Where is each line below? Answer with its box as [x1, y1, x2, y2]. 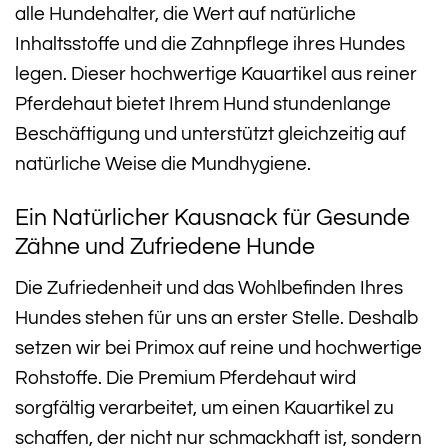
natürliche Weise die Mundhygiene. [15, 153, 311, 174]
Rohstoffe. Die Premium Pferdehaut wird [15, 368, 356, 388]
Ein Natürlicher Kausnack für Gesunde [15, 205, 410, 230]
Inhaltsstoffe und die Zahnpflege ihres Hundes [15, 33, 405, 54]
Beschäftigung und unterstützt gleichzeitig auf [15, 123, 406, 144]
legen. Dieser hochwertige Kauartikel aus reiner [15, 63, 417, 84]
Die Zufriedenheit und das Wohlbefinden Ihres [15, 278, 403, 298]
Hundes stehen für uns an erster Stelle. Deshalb [15, 308, 419, 328]
